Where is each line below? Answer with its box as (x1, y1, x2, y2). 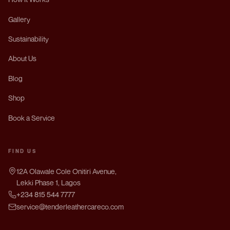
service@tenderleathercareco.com (16, 202, 124, 211)
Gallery (8, 14, 30, 24)
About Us (8, 54, 36, 63)
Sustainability (8, 34, 49, 44)
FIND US (8, 148, 37, 154)
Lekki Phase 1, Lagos (16, 178, 81, 187)
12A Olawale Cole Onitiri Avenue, (16, 167, 117, 176)
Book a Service (8, 113, 55, 122)
